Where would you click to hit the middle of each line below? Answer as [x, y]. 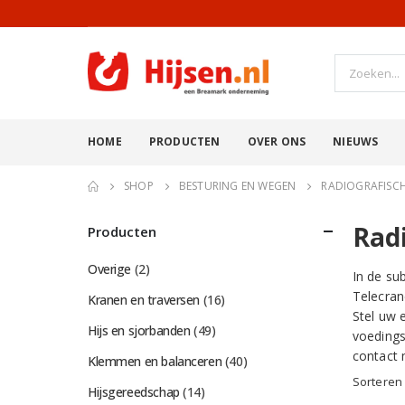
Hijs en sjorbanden [139, 331]
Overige [110, 269]
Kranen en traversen [144, 300]
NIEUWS [356, 141]
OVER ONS [277, 141]
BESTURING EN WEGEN [237, 186]
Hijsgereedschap [134, 392]
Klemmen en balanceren [155, 362]
